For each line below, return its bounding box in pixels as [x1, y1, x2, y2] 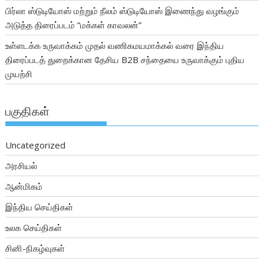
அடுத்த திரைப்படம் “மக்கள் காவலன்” [5, 18, 142, 31]
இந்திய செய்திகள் [5, 201, 74, 213]
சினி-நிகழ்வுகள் [5, 242, 65, 255]
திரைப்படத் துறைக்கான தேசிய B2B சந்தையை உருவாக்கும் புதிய [5, 53, 245, 65]
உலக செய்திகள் [5, 222, 62, 234]
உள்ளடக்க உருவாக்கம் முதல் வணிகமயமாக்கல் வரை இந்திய [5, 39, 225, 51]
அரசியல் [5, 160, 38, 172]
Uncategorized [5, 139, 66, 151]
